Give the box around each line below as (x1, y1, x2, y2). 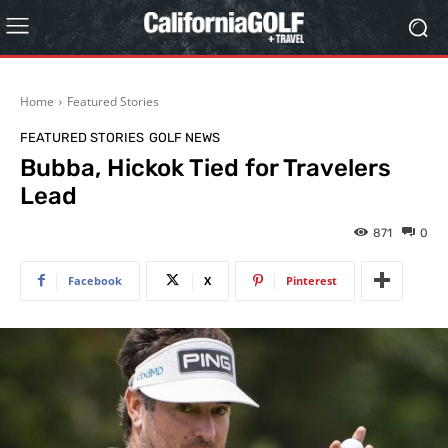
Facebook (68, 272, 122, 288)
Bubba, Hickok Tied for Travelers (20, 154, 391, 182)
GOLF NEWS (149, 130, 220, 145)
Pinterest (286, 272, 337, 288)
